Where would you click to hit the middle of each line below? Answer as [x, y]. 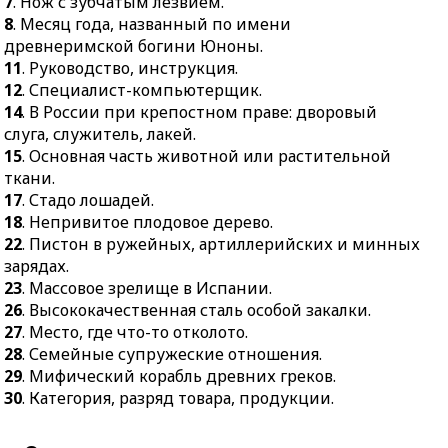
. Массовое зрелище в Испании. [147, 288]
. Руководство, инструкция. [130, 68]
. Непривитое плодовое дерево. [148, 222]
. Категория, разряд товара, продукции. [178, 398]
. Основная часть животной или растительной [207, 156]
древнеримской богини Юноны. [134, 46]
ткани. [30, 178]
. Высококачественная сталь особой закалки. [197, 310]
